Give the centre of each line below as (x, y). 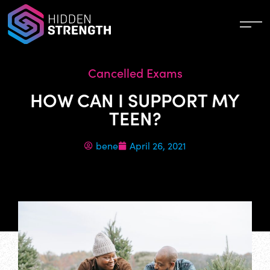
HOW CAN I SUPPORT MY (135, 99)
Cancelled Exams (135, 72)
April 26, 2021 (158, 146)
